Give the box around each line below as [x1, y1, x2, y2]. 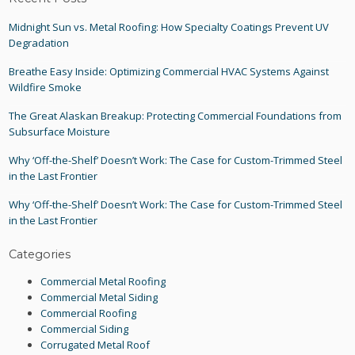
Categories [9, 246, 71, 261]
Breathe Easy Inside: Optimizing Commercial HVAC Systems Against [9, 64, 330, 79]
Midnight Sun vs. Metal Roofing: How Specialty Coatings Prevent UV [9, 20, 330, 35]
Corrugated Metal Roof [40, 337, 151, 352]
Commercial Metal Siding [40, 289, 158, 304]
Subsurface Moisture [9, 124, 111, 139]
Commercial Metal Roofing [40, 273, 166, 288]
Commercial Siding [40, 321, 129, 336]
